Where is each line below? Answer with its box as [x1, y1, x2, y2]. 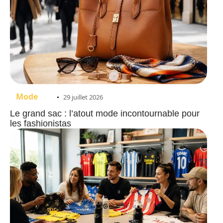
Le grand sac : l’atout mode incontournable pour [10, 108, 200, 118]
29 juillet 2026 [63, 92, 103, 102]
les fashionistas [10, 118, 71, 128]
